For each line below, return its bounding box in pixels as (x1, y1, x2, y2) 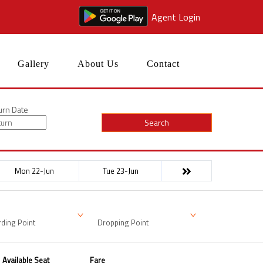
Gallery (18, 59, 49, 69)
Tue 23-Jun (102, 164, 139, 177)
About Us (77, 59, 119, 69)
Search (144, 116, 169, 129)
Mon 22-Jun (15, 164, 54, 177)
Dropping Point (97, 216, 149, 228)
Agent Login (151, 10, 200, 24)
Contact (147, 59, 180, 69)
